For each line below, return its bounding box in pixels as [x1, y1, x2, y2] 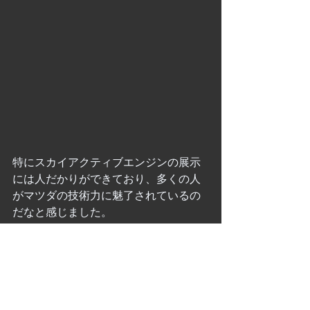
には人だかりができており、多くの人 [12, 173, 201, 185]
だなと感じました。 [12, 206, 112, 219]
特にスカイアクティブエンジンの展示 [12, 156, 201, 169]
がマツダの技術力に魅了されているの [12, 190, 201, 202]
